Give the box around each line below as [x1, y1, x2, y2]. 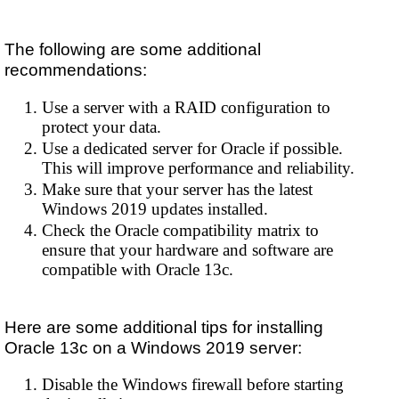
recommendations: [4, 60, 148, 80]
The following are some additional [4, 39, 262, 60]
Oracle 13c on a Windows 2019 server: [4, 337, 303, 357]
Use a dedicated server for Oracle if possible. [42, 138, 344, 158]
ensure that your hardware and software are [42, 240, 334, 259]
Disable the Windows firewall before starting [42, 375, 345, 395]
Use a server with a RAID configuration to [42, 97, 331, 117]
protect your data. [42, 117, 162, 136]
